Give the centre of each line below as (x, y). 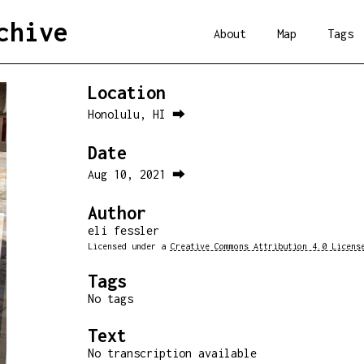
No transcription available (172, 353)
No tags (110, 299)
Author (117, 213)
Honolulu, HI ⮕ (136, 114)
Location (126, 93)
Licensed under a (129, 246)
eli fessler (123, 230)
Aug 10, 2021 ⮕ (136, 174)
